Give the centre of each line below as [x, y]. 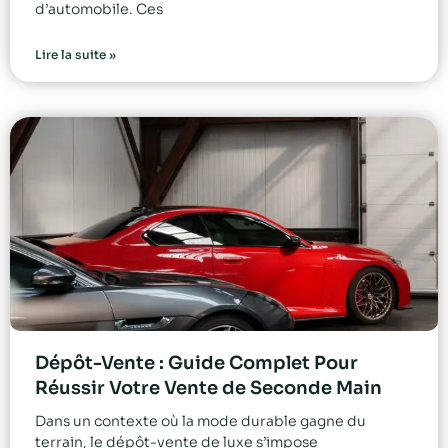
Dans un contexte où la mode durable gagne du [200, 421]
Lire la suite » [75, 55]
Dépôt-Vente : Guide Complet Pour [196, 363]
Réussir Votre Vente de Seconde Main [208, 388]
